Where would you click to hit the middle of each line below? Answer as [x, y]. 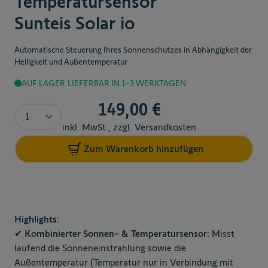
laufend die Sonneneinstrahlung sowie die [100, 248]
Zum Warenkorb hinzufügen [144, 149]
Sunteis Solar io [75, 23]
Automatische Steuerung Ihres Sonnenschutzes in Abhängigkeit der [133, 50]
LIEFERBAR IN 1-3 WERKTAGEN [127, 83]
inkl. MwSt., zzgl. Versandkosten [129, 127]
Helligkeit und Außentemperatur [71, 62]
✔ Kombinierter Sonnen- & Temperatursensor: [112, 234]
